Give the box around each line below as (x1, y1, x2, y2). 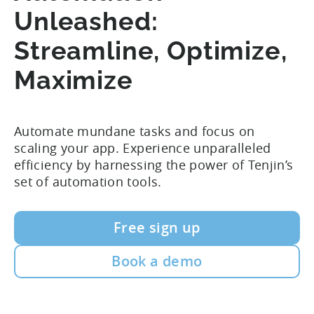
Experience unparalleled (123, 139, 271, 157)
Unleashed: (14, 6, 158, 36)
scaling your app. (14, 139, 123, 157)
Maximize (14, 65, 133, 95)
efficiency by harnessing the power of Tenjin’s (14, 156, 294, 174)
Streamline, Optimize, (14, 36, 287, 66)
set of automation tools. (14, 173, 162, 191)
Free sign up (114, 218, 200, 238)
